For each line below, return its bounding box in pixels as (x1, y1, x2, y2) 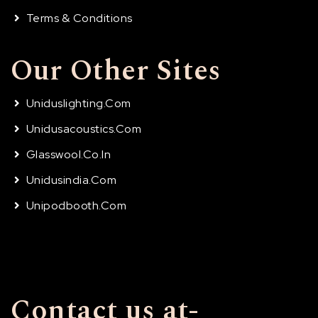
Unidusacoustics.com (26, 121, 141, 136)
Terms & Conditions (26, 10, 133, 26)
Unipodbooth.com (26, 197, 126, 213)
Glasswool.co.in (26, 146, 111, 162)
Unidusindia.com (26, 172, 116, 187)
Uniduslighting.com (26, 95, 131, 111)
